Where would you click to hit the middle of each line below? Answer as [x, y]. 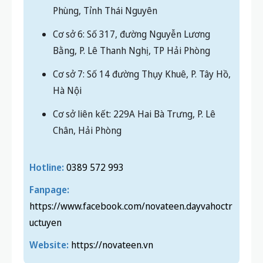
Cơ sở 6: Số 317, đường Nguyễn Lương [131, 34]
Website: [49, 245]
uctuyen [45, 223]
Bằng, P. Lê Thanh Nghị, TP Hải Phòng [131, 51]
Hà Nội [67, 91]
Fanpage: [49, 190]
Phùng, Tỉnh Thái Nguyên [105, 11]
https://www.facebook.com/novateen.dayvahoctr [131, 206]
